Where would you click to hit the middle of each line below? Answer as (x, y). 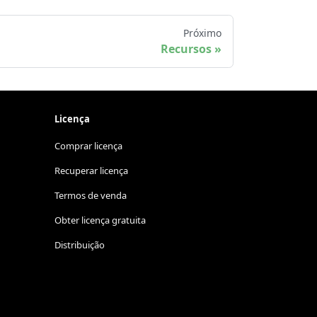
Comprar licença (88, 146)
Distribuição (80, 245)
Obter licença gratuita (100, 220)
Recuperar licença (91, 171)
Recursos (186, 49)
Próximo (202, 33)
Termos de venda (91, 196)
